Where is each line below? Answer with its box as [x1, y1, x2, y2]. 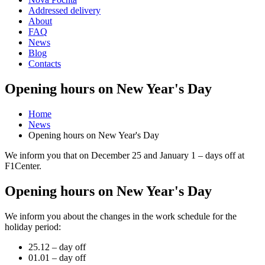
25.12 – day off [28, 241, 86, 252]
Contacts [28, 59, 61, 69]
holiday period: [5, 221, 61, 232]
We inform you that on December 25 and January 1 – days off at [5, 150, 244, 160]
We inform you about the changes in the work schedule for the [5, 211, 237, 221]
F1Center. [5, 160, 41, 171]
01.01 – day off [28, 252, 86, 263]
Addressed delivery [28, 5, 101, 15]
